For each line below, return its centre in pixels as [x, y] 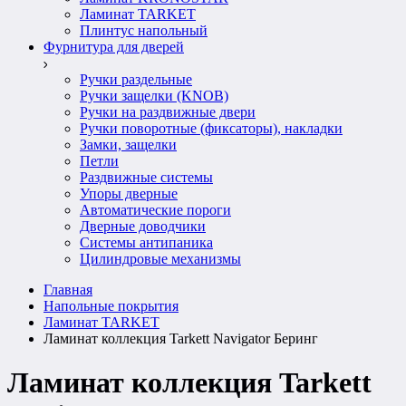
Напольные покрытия [111, 306]
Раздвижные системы [146, 177]
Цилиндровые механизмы [160, 259]
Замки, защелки [128, 145]
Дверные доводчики [143, 226]
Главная [68, 290]
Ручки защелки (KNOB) [154, 96]
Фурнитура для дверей [114, 47]
